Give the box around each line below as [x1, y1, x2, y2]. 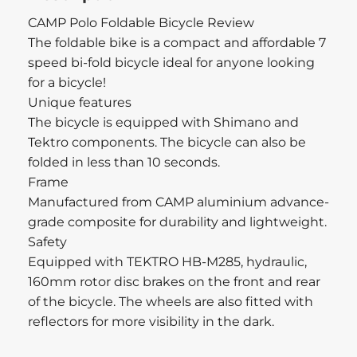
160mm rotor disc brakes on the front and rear [28, 273, 320, 289]
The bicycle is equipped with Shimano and [28, 114, 299, 130]
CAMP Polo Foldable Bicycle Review [28, 14, 254, 30]
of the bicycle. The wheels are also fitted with [28, 293, 313, 309]
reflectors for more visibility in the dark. [28, 313, 274, 329]
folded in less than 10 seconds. [28, 154, 220, 170]
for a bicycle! [28, 74, 106, 90]
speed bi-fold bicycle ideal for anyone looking [28, 54, 315, 70]
